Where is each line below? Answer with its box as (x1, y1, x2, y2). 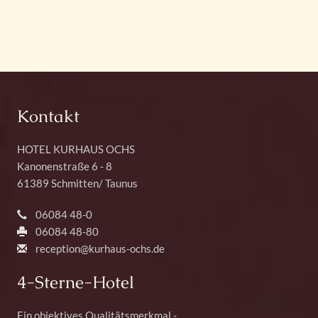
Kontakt (17, 105, 79, 128)
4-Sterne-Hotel (17, 271, 134, 294)
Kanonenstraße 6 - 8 (17, 160, 112, 173)
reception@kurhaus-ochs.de (35, 242, 165, 256)
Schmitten (51, 177, 99, 190)
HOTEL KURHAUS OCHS (17, 143, 135, 156)
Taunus (105, 177, 138, 190)
